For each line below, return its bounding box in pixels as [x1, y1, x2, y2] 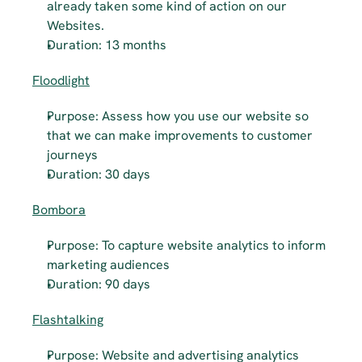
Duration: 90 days [47, 276, 150, 293]
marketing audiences [47, 256, 170, 273]
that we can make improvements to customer [47, 127, 313, 144]
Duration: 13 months [47, 36, 166, 53]
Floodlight [32, 72, 90, 89]
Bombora [32, 201, 86, 218]
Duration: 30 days [47, 166, 150, 183]
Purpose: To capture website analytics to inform [47, 237, 326, 254]
